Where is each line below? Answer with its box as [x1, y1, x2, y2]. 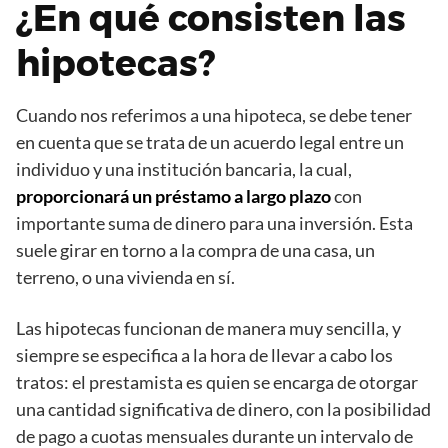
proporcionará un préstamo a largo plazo [16, 185, 331, 207]
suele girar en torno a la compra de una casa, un [16, 239, 375, 261]
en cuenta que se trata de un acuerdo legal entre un [16, 131, 404, 153]
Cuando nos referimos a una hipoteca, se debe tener [16, 104, 412, 126]
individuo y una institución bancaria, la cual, [16, 158, 352, 180]
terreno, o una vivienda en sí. [16, 266, 235, 288]
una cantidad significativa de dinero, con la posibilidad [16, 398, 431, 420]
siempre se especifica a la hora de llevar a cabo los [16, 344, 393, 366]
